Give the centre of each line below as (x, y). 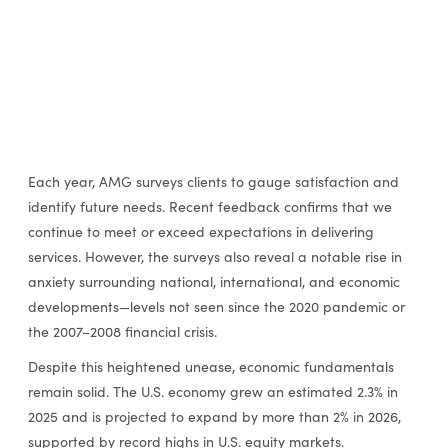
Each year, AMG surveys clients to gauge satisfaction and (213, 181)
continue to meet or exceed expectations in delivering (200, 231)
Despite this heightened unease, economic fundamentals (210, 367)
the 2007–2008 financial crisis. (122, 331)
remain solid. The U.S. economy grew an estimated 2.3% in (212, 392)
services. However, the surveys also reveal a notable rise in (214, 256)
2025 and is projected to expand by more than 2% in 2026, (214, 417)
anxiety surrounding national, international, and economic (213, 281)
